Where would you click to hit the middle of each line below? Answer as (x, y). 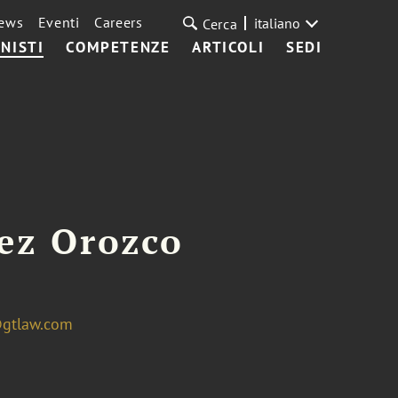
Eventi (59, 22)
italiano (277, 23)
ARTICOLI (228, 47)
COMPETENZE (118, 47)
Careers (118, 22)
